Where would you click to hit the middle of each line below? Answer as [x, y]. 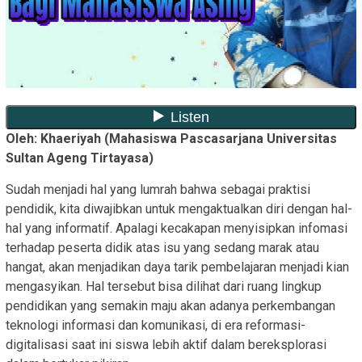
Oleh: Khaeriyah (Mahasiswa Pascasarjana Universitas [171, 139]
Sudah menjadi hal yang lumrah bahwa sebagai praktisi [158, 190]
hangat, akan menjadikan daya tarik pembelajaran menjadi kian [177, 267]
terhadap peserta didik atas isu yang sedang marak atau [162, 248]
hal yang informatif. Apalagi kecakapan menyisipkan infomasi [177, 229]
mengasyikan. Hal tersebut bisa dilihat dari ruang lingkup [164, 287]
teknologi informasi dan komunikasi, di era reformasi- [156, 326]
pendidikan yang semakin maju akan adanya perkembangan [170, 306]
